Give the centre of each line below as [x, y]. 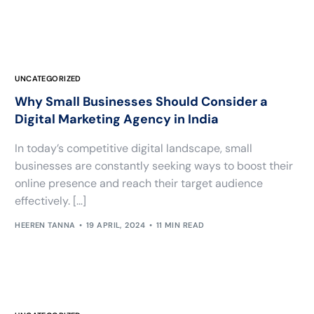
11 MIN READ [180, 225]
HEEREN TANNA [45, 225]
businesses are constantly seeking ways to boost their [154, 166]
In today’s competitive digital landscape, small [134, 149]
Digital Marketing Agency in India [117, 120]
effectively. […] [51, 201]
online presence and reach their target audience [139, 184]
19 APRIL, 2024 [116, 225]
